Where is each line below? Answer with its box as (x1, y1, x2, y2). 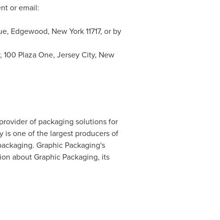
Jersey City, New (56, 49, 114, 60)
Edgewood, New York (10, 26, 84, 37)
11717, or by (83, 26, 121, 37)
